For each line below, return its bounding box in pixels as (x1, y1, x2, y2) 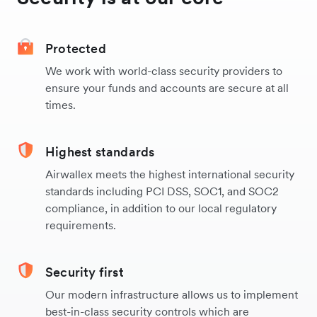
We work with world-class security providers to (45, 64, 282, 79)
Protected (45, 40, 106, 57)
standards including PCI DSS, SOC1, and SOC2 (45, 184, 279, 199)
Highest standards (45, 144, 155, 161)
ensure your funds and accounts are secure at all (45, 81, 289, 96)
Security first (45, 264, 124, 281)
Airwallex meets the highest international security (45, 167, 294, 182)
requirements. (45, 218, 116, 233)
